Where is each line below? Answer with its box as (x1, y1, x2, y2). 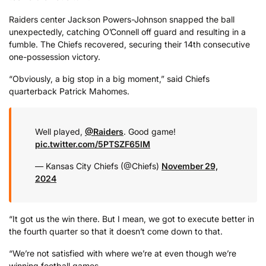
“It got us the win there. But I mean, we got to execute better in (9, 213, 254, 224)
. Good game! (123, 126, 176, 137)
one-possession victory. (9, 51, 100, 62)
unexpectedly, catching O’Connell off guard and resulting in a (9, 26, 246, 37)
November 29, (161, 161, 218, 172)
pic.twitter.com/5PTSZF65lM (35, 138, 150, 149)
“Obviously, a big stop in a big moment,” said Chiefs (9, 74, 210, 84)
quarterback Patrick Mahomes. (9, 86, 129, 97)
